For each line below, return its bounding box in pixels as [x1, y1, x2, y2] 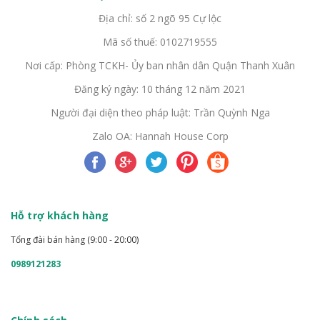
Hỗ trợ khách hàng [11, 208, 109, 222]
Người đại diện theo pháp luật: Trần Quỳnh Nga [50, 105, 270, 119]
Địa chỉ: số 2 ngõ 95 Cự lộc [99, 11, 221, 25]
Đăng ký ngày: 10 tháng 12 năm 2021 [74, 81, 246, 96]
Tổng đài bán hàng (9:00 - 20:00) [11, 233, 139, 246]
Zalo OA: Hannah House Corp [91, 129, 229, 143]
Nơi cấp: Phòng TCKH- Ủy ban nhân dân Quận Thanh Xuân [25, 58, 295, 72]
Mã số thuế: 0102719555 [103, 34, 217, 49]
